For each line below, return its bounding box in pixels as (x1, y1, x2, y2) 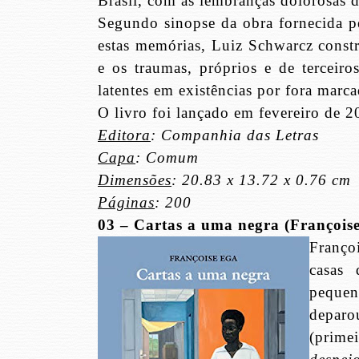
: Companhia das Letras (151, 127, 319, 144)
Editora (98, 127, 151, 144)
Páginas (98, 194, 155, 212)
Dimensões (98, 171, 171, 189)
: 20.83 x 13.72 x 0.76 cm (171, 171, 351, 189)
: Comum (135, 149, 199, 167)
